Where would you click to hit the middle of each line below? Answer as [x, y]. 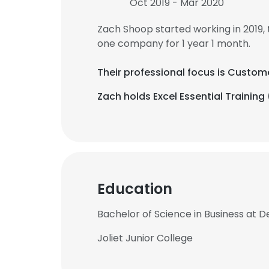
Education [135, 189]
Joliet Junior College [145, 238]
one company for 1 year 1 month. [174, 44]
